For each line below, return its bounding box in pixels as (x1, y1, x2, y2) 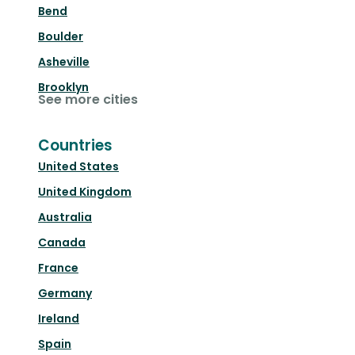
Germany (38, 285, 92, 302)
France (38, 260, 78, 277)
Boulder (38, 29, 83, 45)
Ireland (38, 311, 79, 327)
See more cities (38, 90, 138, 109)
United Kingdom (38, 184, 132, 200)
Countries (38, 135, 113, 157)
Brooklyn (38, 79, 89, 96)
